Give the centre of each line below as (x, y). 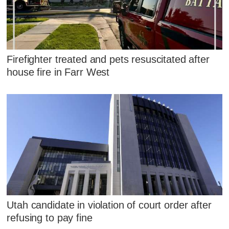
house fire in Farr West (58, 72)
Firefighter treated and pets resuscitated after (108, 60)
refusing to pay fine (50, 217)
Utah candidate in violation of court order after (109, 205)
